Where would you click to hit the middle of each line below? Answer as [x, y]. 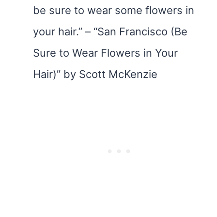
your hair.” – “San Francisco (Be [110, 31]
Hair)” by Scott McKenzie [95, 74]
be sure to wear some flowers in [114, 10]
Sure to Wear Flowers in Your [105, 53]
